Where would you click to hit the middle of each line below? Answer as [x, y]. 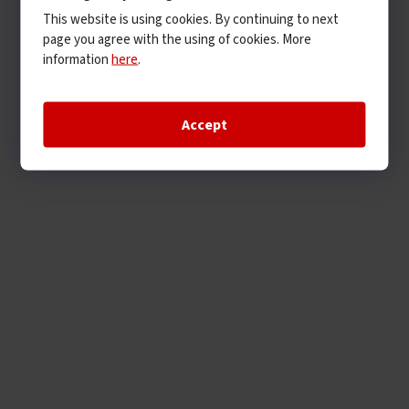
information [78, 59]
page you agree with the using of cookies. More [178, 39]
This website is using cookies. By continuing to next [191, 19]
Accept [204, 125]
